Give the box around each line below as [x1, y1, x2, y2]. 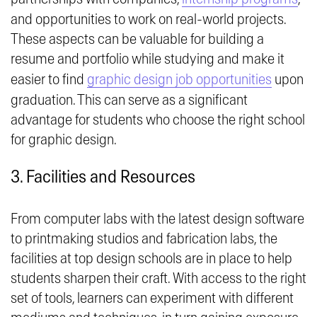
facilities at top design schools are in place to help [11, 251, 292, 267]
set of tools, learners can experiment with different [11, 291, 294, 306]
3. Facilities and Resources [11, 168, 195, 187]
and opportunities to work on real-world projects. [11, 12, 286, 28]
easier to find [11, 72, 87, 88]
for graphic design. [11, 132, 117, 148]
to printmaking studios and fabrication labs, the [11, 231, 277, 247]
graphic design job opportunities [87, 72, 272, 88]
